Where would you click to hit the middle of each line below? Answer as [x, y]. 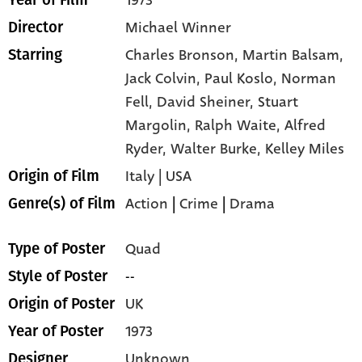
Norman [309, 78]
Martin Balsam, [293, 55]
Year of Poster [56, 331]
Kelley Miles [305, 148]
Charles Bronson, [184, 55]
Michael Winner [179, 27]
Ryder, [148, 148]
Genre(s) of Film [62, 203]
